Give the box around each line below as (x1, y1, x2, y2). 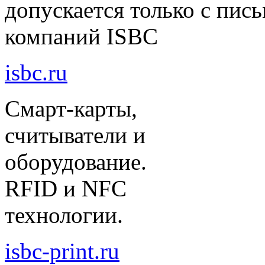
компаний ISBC (5, 23, 158, 49)
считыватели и (5, 122, 146, 148)
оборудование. (5, 148, 147, 174)
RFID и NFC (5, 175, 127, 201)
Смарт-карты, (5, 95, 137, 121)
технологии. (5, 202, 123, 228)
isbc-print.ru (5, 238, 119, 264)
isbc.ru (5, 59, 67, 85)
